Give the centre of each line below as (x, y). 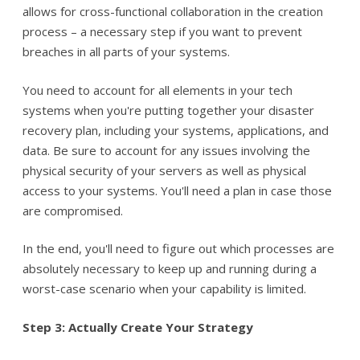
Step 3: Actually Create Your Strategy (138, 327)
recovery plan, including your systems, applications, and (176, 130)
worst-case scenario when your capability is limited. (164, 289)
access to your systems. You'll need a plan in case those (177, 190)
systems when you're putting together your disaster (168, 110)
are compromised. (73, 210)
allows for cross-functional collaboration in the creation (173, 12)
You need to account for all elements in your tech (157, 90)
